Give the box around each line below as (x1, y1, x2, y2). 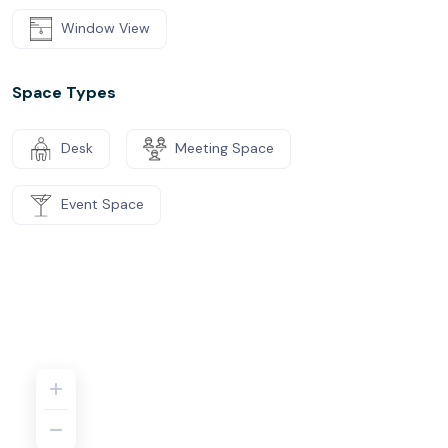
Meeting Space (175, 139, 274, 157)
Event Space (61, 195, 144, 213)
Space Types (12, 81, 116, 103)
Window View (61, 19, 150, 37)
